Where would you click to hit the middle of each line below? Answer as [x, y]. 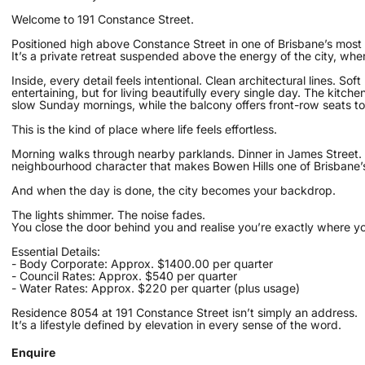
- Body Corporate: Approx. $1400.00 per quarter [143, 264]
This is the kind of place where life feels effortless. [145, 130]
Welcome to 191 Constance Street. [103, 20]
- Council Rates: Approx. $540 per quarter [125, 276]
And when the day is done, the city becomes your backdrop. [174, 191]
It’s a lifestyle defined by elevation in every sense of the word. [177, 325]
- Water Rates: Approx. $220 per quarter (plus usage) [156, 288]
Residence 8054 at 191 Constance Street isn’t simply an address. [185, 313]
